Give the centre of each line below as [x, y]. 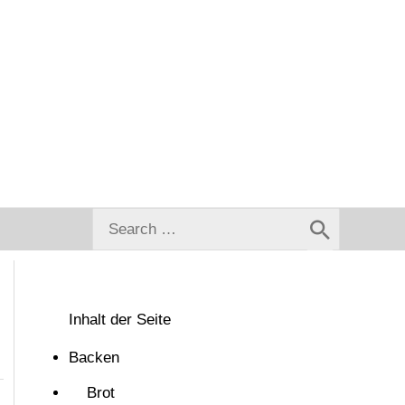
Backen [94, 358]
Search [116, 217]
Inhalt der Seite [120, 320]
